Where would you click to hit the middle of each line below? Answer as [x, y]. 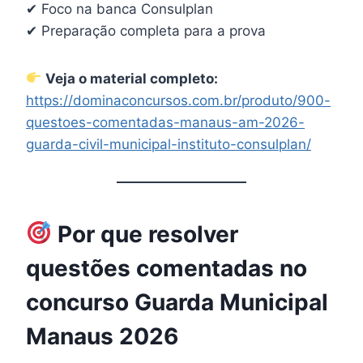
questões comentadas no [167, 268]
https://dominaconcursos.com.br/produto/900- [178, 100]
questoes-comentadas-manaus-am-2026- [165, 122]
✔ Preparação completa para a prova [146, 30]
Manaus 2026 [102, 336]
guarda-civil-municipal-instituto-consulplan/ [169, 144]
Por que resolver [145, 234]
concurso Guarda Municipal [177, 302]
